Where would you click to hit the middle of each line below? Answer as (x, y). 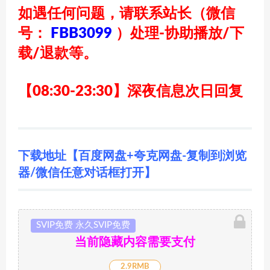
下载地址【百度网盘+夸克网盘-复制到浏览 (132, 156)
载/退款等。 (58, 54)
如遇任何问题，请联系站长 (105, 14)
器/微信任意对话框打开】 (87, 173)
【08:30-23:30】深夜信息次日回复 (130, 92)
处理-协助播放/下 (187, 34)
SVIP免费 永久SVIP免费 (83, 225)
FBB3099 (81, 34)
